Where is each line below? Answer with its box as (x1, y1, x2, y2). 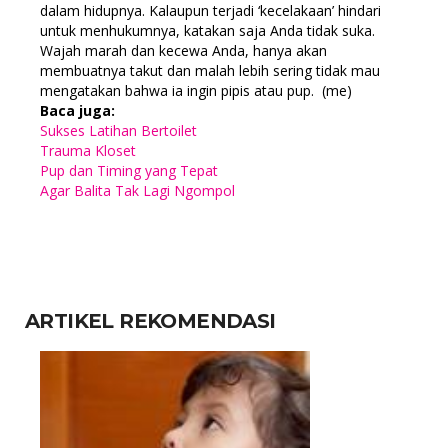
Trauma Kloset (40, 141, 136, 161)
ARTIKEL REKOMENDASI (25, 309, 276, 334)
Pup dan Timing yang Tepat (40, 161, 218, 181)
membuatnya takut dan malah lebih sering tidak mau (40, 61, 380, 81)
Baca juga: (40, 101, 115, 121)
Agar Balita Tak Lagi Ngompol (40, 181, 235, 201)
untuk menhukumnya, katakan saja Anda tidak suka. (40, 21, 375, 41)
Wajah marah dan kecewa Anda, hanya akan (40, 41, 327, 61)
